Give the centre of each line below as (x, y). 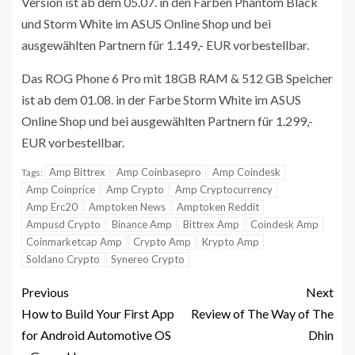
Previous (45, 292)
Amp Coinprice (61, 190)
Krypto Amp (231, 242)
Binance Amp (142, 225)
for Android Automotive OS (96, 335)
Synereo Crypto (148, 260)
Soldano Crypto (63, 260)
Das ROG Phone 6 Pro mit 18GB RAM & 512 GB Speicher (177, 78)
